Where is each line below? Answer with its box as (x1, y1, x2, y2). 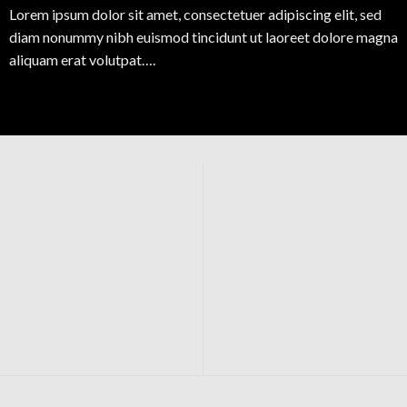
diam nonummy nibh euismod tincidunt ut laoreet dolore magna (8, 28, 398, 46)
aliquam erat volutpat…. (8, 51, 155, 69)
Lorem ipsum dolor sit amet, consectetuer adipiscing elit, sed (8, 5, 382, 24)
